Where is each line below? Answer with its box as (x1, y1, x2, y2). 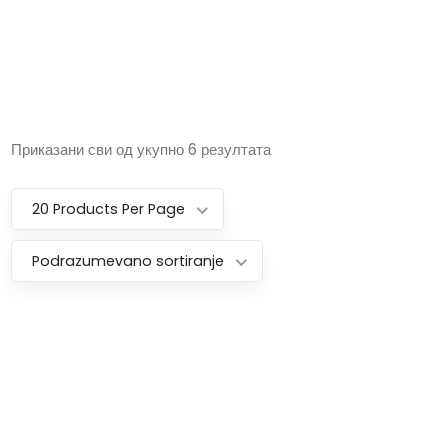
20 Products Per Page (32, 198, 186, 219)
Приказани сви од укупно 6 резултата (11, 138, 272, 160)
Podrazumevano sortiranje (32, 250, 225, 271)
